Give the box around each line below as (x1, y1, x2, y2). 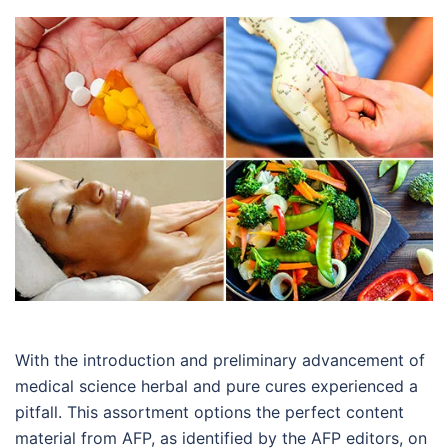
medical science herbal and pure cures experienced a (15, 376, 418, 397)
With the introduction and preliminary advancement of (15, 350, 425, 371)
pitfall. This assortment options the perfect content (15, 402, 404, 423)
